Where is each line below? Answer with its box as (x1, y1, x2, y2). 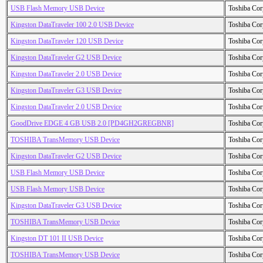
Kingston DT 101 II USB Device (11, 234, 103, 243)
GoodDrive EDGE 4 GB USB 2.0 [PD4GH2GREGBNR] (11, 119, 174, 128)
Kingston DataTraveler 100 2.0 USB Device (11, 21, 134, 29)
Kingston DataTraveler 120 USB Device (11, 37, 123, 46)
